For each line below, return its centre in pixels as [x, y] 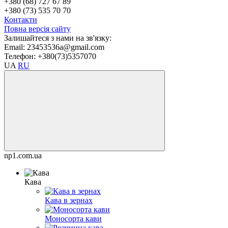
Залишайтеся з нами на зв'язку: [58, 38]
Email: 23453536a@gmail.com [54, 47]
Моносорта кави [73, 218]
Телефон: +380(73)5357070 [50, 56]
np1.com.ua [23, 155]
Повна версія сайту [37, 28]
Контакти [21, 19]
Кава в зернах [69, 200]
